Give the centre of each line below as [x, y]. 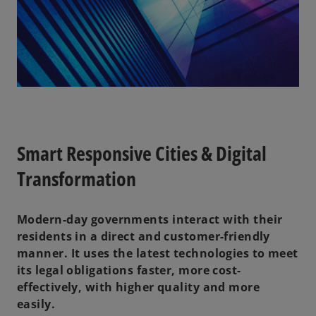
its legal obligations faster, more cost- [129, 270]
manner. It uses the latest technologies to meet [158, 253]
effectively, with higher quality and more [139, 287]
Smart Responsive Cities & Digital [142, 153]
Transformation [77, 178]
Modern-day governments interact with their [150, 219]
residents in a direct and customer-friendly [144, 236]
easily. [36, 304]
